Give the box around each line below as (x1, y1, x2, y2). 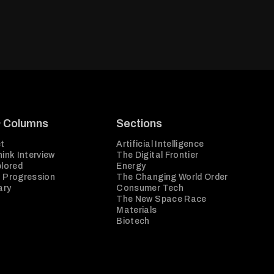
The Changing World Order (116, 172, 228, 182)
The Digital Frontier (116, 150, 199, 160)
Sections (116, 117, 163, 130)
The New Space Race (116, 194, 207, 204)
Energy (116, 161, 146, 171)
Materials (116, 206, 157, 215)
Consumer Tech (116, 183, 183, 193)
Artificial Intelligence (116, 139, 204, 149)
